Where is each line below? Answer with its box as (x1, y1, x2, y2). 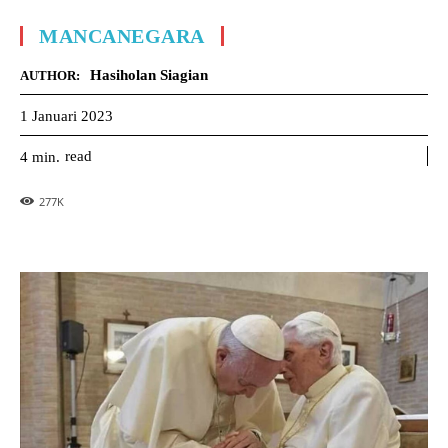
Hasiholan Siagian (90, 67, 208, 83)
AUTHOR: (20, 68, 80, 83)
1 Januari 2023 (20, 107, 113, 124)
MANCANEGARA (39, 25, 205, 47)
